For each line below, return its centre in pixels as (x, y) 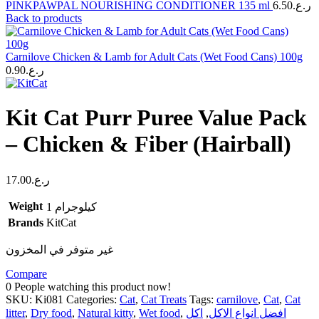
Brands (26, 222)
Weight (26, 206)
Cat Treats (164, 299)
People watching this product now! (93, 286)
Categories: (91, 299)
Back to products (44, 18)
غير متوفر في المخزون (59, 249)
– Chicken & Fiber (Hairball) (148, 144)
